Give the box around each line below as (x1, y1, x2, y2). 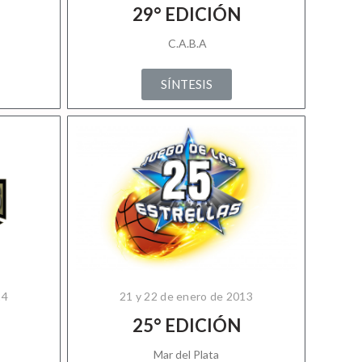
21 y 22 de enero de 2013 (119, 289, 254, 303)
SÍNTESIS (160, 77, 213, 91)
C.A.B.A (166, 36, 207, 50)
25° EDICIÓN (132, 314, 241, 336)
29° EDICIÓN (132, 3, 241, 25)
